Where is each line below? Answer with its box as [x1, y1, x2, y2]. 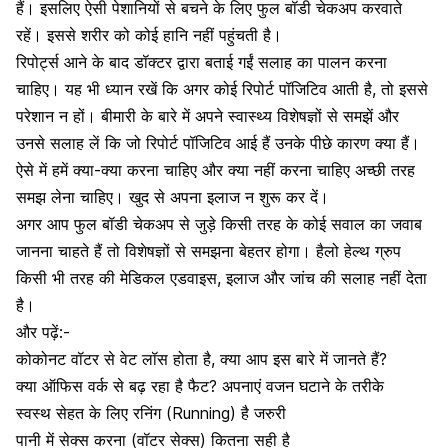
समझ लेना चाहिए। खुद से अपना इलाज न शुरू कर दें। [16, 187, 329, 207]
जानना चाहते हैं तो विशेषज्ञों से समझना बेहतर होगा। [16, 241, 316, 261]
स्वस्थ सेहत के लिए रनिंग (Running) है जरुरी [16, 403, 286, 423]
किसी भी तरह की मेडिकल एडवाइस [16, 268, 217, 288]
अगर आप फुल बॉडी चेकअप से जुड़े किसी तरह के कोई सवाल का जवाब [16, 214, 422, 234]
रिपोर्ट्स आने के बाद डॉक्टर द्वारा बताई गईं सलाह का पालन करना [16, 52, 387, 72]
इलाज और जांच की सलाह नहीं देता [226, 268, 427, 288]
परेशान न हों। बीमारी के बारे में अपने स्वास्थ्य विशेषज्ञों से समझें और [16, 106, 399, 126]
